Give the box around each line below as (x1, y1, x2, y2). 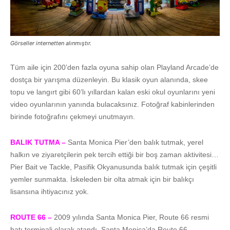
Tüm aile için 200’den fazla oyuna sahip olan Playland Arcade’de (10, 63, 219, 71)
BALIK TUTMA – (10, 138, 66, 146)
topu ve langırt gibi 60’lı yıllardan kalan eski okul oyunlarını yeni (10, 87, 215, 96)
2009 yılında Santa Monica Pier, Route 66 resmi (54, 213, 209, 221)
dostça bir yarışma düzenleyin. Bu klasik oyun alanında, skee (10, 75, 208, 84)
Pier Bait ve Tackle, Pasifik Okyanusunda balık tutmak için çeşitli (10, 162, 217, 171)
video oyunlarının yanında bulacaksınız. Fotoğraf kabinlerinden (10, 100, 215, 108)
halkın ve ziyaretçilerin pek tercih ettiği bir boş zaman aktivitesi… (10, 150, 219, 159)
